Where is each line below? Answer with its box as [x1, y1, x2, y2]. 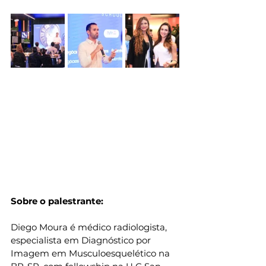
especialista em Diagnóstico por [11, 235, 153, 246]
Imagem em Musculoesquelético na [11, 248, 172, 259]
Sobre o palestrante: [11, 195, 103, 207]
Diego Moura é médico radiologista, [11, 221, 169, 233]
